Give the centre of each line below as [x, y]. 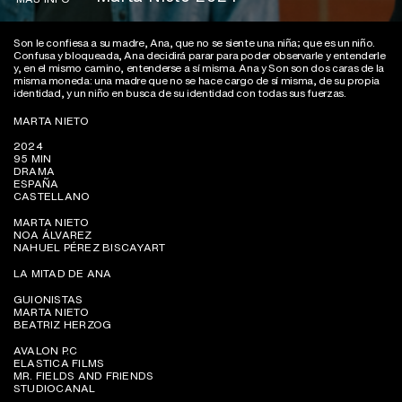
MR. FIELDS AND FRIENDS [84, 376]
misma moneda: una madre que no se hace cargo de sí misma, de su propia [197, 81]
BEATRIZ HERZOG [63, 325]
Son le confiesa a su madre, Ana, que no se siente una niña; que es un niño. [195, 43]
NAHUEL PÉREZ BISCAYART [90, 248]
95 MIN [33, 159]
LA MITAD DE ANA [63, 274]
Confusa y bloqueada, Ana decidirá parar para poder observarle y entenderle [200, 56]
